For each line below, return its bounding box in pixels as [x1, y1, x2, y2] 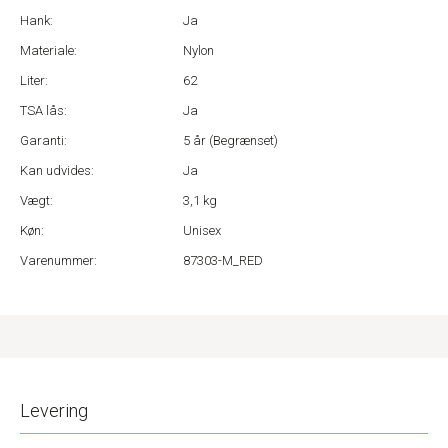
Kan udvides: [20, 163, 94, 178]
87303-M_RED [183, 253, 264, 268]
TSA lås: [20, 103, 67, 118]
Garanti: [20, 133, 67, 148]
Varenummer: [20, 253, 97, 268]
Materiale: [20, 43, 77, 58]
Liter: [20, 73, 48, 88]
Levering [20, 400, 88, 421]
